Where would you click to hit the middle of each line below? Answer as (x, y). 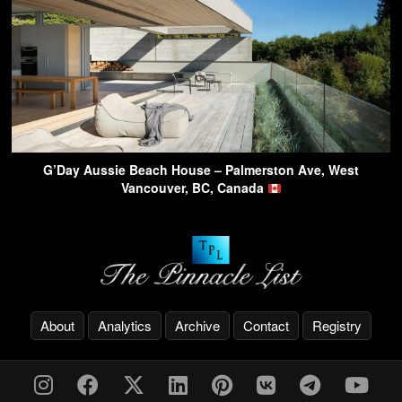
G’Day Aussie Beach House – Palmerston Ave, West (201, 170)
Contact (266, 325)
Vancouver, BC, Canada (194, 188)
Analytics (125, 325)
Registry (337, 325)
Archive (197, 325)
